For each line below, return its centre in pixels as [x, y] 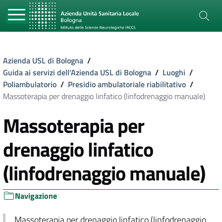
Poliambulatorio [30, 84]
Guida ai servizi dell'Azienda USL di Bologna [77, 72]
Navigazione [36, 196]
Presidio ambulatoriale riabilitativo [127, 84]
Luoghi [174, 72]
